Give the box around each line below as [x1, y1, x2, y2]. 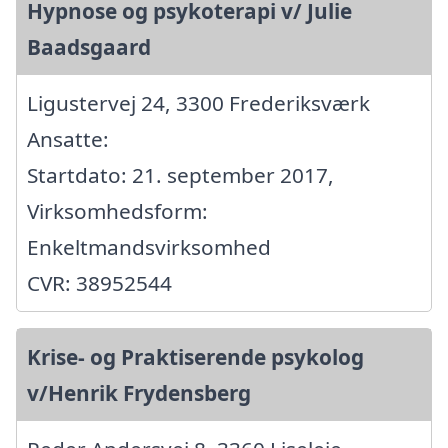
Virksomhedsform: [27, 197, 208, 226]
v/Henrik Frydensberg [27, 379, 251, 408]
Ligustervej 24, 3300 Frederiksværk [27, 89, 370, 118]
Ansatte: [27, 125, 109, 154]
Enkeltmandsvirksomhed [27, 233, 271, 262]
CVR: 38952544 [27, 269, 172, 298]
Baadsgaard [27, 33, 151, 62]
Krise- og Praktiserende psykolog [27, 343, 364, 372]
